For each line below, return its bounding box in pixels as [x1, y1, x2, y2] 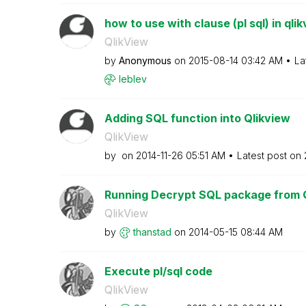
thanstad [133, 225, 171, 238]
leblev [118, 72, 147, 85]
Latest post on [236, 149, 304, 161]
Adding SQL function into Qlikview [104, 111, 290, 125]
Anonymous [118, 54, 171, 66]
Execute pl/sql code [104, 264, 212, 278]
